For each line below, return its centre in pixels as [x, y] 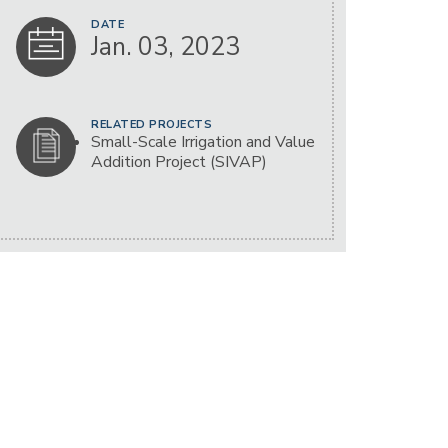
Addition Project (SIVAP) [179, 162]
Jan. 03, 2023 [165, 47]
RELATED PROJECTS [151, 124]
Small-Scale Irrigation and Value [203, 142]
